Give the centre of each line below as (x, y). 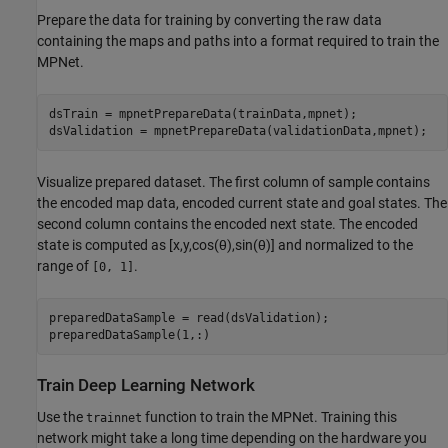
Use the (61, 416)
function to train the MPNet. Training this (269, 416)
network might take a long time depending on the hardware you (232, 437)
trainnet (114, 417)
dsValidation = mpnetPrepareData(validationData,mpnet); (237, 130)
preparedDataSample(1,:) (129, 334)
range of (64, 266)
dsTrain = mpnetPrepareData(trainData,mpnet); (202, 113)
